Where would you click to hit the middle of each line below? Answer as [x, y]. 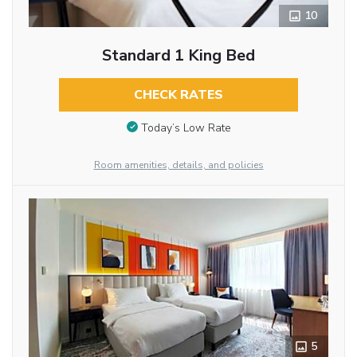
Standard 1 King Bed [178, 55]
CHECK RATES [178, 94]
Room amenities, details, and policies [178, 165]
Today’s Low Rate [186, 127]
